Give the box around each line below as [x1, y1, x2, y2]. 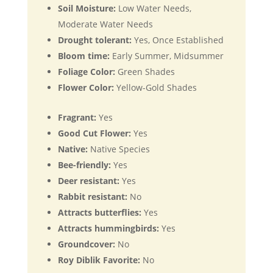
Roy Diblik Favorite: [57, 254, 140, 266]
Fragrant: [57, 112, 96, 123]
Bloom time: [57, 50, 112, 62]
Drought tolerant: [57, 34, 132, 46]
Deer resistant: [57, 175, 119, 186]
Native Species [90, 143, 150, 155]
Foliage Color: [57, 66, 118, 77]
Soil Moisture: [57, 2, 118, 14]
